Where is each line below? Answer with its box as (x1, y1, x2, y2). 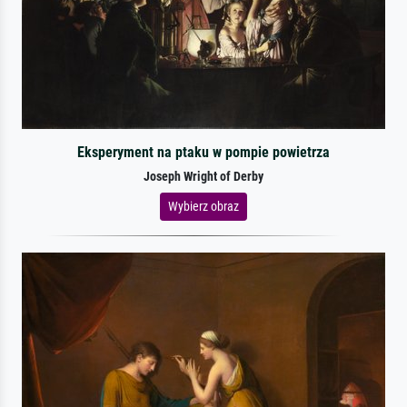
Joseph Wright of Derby (144, 168, 263, 184)
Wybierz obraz (168, 198, 239, 213)
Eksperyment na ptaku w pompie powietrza (76, 143, 330, 161)
